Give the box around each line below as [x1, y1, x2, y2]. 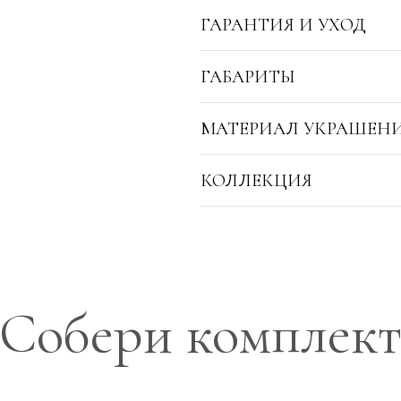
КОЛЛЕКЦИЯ [200, 169, 312, 192]
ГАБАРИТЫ [200, 65, 295, 88]
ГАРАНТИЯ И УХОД [200, 13, 366, 36]
